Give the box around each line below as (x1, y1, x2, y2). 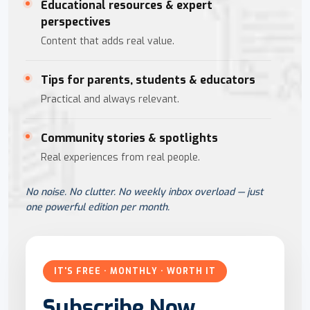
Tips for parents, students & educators (41, 72, 255, 87)
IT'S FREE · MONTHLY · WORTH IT (54, 265, 216, 277)
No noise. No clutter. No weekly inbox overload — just (26, 185, 263, 199)
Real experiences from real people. (41, 150, 200, 164)
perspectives (41, 14, 111, 29)
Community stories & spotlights (41, 130, 218, 145)
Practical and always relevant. (41, 92, 179, 106)
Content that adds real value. (41, 34, 174, 48)
